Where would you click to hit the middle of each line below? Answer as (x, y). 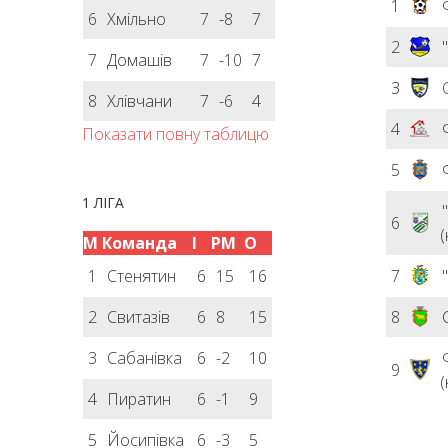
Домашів (140, 60)
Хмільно (137, 19)
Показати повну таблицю (176, 134)
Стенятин (142, 276)
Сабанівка (145, 358)
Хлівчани (140, 101)
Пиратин (139, 399)
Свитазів (139, 317)
